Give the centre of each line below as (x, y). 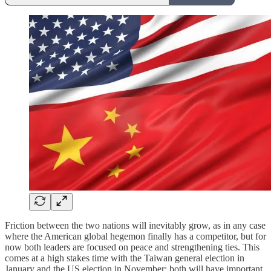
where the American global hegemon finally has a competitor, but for (135, 236)
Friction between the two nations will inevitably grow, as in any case (135, 225)
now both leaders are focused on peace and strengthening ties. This (132, 247)
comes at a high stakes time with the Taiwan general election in (125, 258)
